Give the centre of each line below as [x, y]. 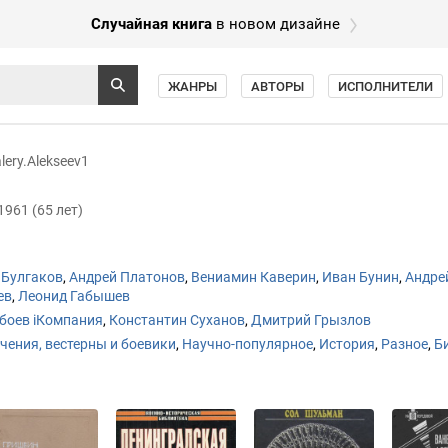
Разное [404, 344]
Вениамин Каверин [253, 277]
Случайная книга [151, 24]
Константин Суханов [177, 320]
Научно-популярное [247, 344]
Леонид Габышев [74, 296]
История [347, 344]
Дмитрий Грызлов [311, 320]
